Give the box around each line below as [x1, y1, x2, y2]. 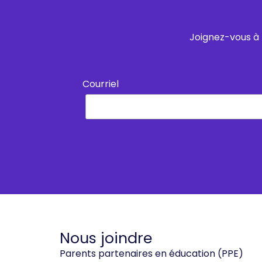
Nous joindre [60, 227, 152, 249]
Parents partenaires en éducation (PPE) [60, 247, 243, 261]
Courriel [82, 77, 119, 91]
